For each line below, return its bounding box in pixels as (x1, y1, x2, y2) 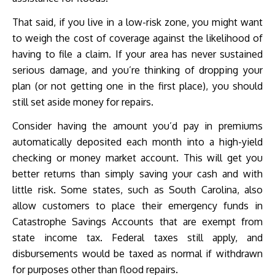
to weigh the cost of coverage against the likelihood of (12, 32, 263, 45)
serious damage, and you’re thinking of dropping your (12, 64, 263, 77)
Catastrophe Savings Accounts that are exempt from (12, 215, 263, 228)
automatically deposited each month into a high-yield (12, 136, 263, 149)
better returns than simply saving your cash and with (12, 168, 263, 180)
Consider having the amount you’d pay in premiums (12, 120, 263, 133)
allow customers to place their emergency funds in (12, 199, 263, 212)
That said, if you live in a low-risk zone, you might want (12, 16, 263, 29)
